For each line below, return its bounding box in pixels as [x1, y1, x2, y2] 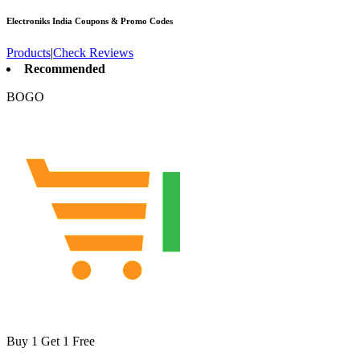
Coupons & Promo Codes [72, 16, 173, 27]
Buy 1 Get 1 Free [6, 334, 95, 349]
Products [6, 46, 51, 60]
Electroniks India [6, 16, 72, 27]
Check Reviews [53, 46, 133, 60]
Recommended [24, 62, 105, 76]
